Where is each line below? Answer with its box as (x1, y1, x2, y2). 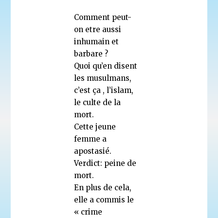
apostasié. (74, 146, 112, 156)
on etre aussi (74, 24, 122, 34)
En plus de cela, (74, 182, 132, 192)
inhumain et (74, 36, 119, 46)
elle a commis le (74, 195, 134, 204)
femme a (74, 134, 107, 144)
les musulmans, (74, 73, 132, 83)
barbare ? (74, 49, 109, 58)
